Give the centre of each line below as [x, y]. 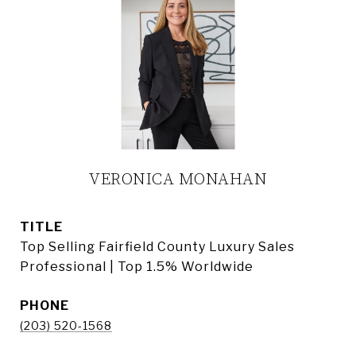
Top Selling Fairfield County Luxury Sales [157, 247]
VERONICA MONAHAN [178, 180]
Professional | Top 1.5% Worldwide [137, 267]
